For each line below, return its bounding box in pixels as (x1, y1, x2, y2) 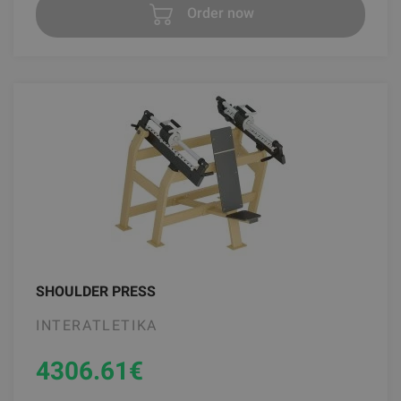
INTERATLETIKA (36, 316, 158, 334)
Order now (183, 4, 254, 22)
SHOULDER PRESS (36, 282, 156, 300)
